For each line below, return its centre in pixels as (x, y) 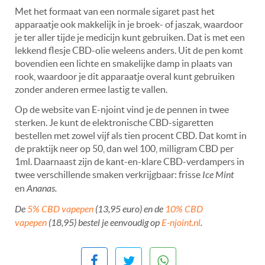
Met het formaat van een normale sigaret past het (115, 12)
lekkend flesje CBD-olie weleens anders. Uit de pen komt (129, 51)
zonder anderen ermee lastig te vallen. (91, 90)
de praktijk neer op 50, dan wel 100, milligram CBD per (124, 149)
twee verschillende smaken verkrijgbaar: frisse (109, 175)
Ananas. (42, 189)
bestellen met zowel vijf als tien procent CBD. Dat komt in (131, 136)
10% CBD (184, 209)
